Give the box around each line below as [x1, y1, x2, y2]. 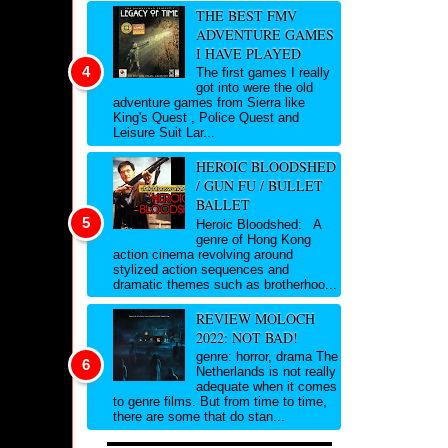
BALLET [195, 195, 250, 215]
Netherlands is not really [195, 364, 336, 380]
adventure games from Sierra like [113, 95, 305, 111]
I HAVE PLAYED [195, 43, 301, 63]
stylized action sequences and [113, 261, 289, 277]
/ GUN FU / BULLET [195, 176, 323, 196]
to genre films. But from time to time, [113, 394, 327, 410]
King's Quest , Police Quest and [113, 110, 299, 126]
